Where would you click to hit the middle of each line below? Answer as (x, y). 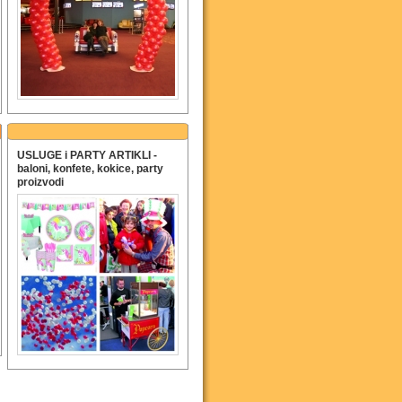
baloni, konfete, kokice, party (90, 169)
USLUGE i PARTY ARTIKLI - (87, 155)
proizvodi (40, 182)
